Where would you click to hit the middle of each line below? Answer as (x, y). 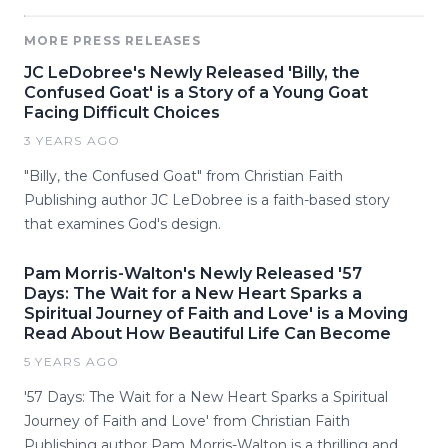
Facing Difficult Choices (122, 112)
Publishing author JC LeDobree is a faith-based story (207, 200)
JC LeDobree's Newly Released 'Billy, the (192, 72)
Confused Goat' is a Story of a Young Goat (196, 92)
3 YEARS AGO (72, 140)
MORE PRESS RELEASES (112, 40)
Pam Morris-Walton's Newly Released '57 (193, 273)
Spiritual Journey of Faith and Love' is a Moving (216, 313)
